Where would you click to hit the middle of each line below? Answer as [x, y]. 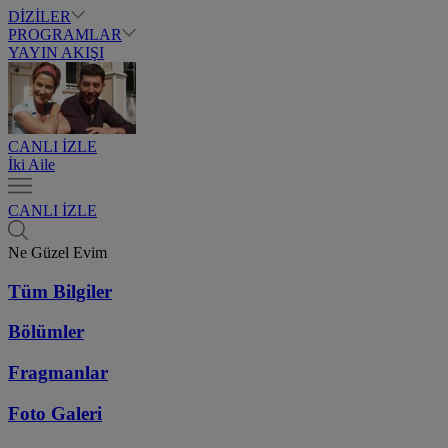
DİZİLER [39, 16]
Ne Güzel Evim [57, 252]
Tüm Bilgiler [60, 291]
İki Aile [31, 164]
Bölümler [46, 332]
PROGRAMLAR [65, 34]
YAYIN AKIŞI [56, 52]
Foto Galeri [55, 413]
